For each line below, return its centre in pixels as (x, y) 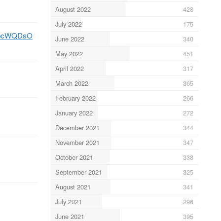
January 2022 (74, 112)
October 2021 (74, 157)
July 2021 (68, 201)
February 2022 (75, 98)
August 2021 (73, 186)
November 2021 (77, 142)
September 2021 (78, 172)
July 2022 (68, 24)
